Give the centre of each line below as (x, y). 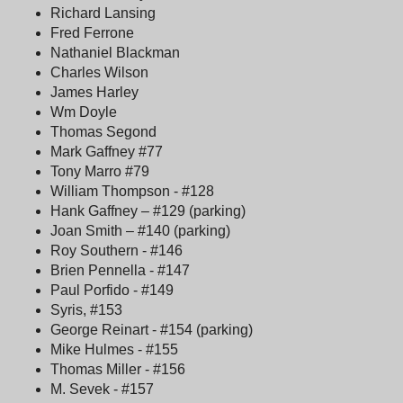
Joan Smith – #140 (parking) (140, 230)
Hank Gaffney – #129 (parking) (148, 210)
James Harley (96, 92)
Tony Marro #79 (100, 171)
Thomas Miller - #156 (118, 369)
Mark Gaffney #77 (107, 151)
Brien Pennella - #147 (120, 270)
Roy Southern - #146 (116, 250)
